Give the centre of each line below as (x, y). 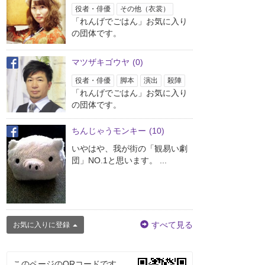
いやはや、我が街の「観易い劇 (130, 149)
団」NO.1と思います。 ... (119, 161)
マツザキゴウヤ (101, 62)
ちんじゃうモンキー (109, 131)
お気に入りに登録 (41, 224)
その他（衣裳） (145, 9)
